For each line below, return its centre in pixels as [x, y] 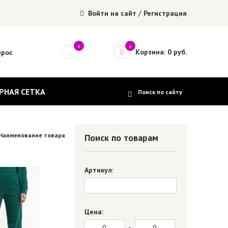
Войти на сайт [111, 13]
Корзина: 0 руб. [160, 52]
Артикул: [99, 170]
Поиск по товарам [121, 138]
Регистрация [165, 13]
